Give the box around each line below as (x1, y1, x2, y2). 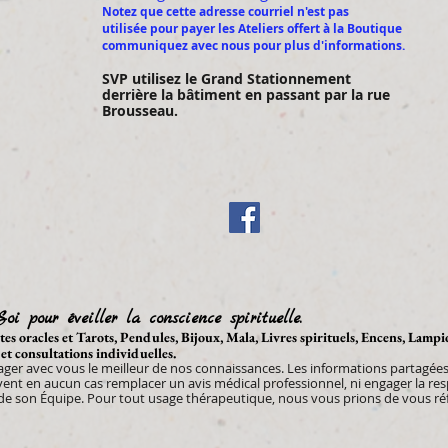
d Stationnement (234, 69, 351, 88)
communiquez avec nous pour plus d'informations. (102, 37, 405, 54)
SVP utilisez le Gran (102, 69, 234, 88)
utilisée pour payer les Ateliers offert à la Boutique (102, 20, 402, 37)
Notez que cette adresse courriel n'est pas (102, 3, 349, 20)
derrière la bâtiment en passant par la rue (102, 85, 390, 104)
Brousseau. (102, 101, 182, 120)
